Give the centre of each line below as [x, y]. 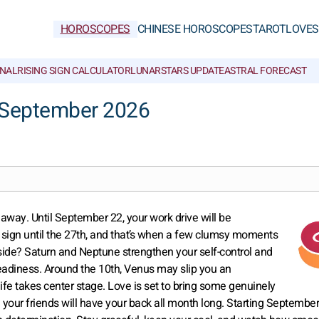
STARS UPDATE [192, 71]
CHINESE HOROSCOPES [195, 29]
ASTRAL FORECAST [265, 71]
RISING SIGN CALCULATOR [74, 71]
